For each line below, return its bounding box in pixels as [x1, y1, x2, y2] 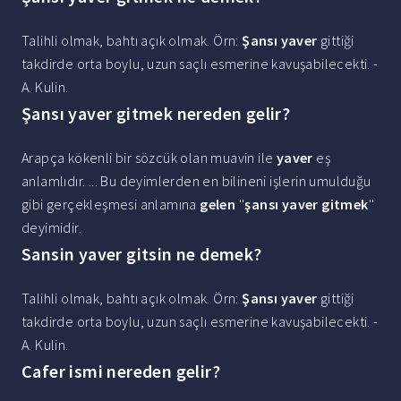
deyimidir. [21, 218, 82, 237]
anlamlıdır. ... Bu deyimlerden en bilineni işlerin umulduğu [21, 172, 371, 191]
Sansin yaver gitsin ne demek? [21, 243, 262, 266]
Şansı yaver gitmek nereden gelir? [21, 102, 291, 125]
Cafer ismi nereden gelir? [21, 360, 220, 383]
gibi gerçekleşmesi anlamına [21, 195, 200, 214]
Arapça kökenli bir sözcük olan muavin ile [21, 149, 277, 167]
